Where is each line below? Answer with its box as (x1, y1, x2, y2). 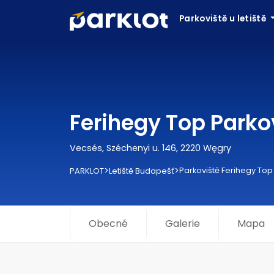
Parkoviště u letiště (179, 13, 268, 24)
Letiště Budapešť (109, 166, 174, 176)
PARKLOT (70, 166, 104, 176)
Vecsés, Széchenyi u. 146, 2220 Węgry (70, 142, 231, 154)
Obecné (89, 217, 128, 231)
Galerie (165, 217, 200, 231)
